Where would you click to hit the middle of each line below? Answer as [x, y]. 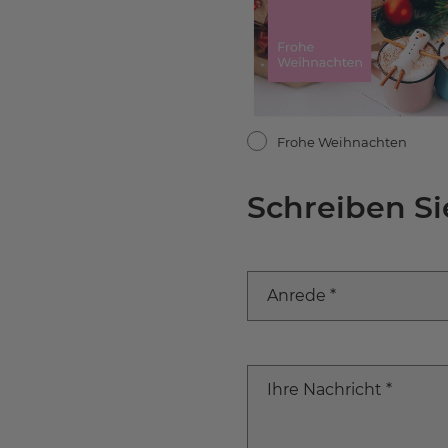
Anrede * [302, 295]
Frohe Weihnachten [342, 141]
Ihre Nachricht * [330, 389]
